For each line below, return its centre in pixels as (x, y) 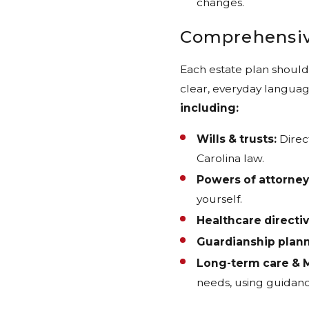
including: (210, 108)
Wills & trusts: (236, 139)
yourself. (219, 199)
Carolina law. (230, 159)
